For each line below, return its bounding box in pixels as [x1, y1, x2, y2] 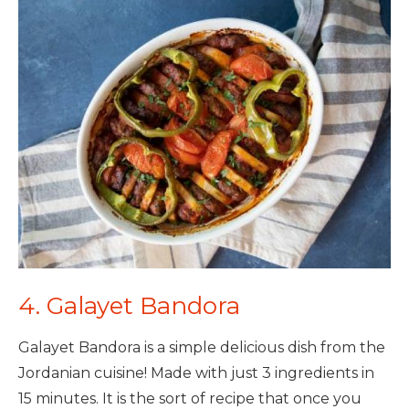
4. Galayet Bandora [18, 291, 240, 321]
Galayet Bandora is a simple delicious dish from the [18, 339, 385, 357]
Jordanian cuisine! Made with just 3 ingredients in [18, 364, 374, 383]
